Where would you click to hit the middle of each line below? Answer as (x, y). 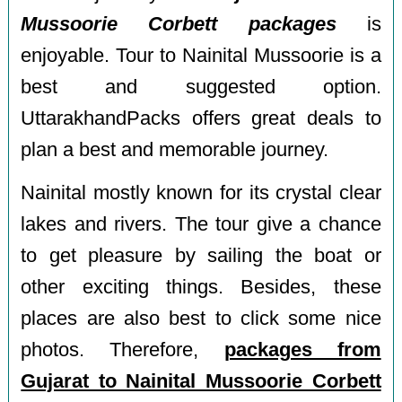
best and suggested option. (201, 87)
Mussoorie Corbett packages (179, 24)
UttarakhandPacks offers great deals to (201, 118)
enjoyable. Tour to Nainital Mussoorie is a (201, 55)
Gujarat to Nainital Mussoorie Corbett (201, 382)
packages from (302, 350)
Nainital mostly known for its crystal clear (201, 193)
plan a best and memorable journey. (175, 149)
